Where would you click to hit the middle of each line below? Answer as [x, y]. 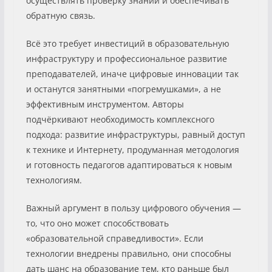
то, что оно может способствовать [97, 223]
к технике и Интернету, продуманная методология [132, 149]
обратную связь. [60, 15]
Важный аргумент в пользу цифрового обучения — [133, 208]
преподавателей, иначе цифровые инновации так [132, 73]
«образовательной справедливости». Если [114, 238]
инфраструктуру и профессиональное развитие [126, 58]
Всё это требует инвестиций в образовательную [127, 43]
